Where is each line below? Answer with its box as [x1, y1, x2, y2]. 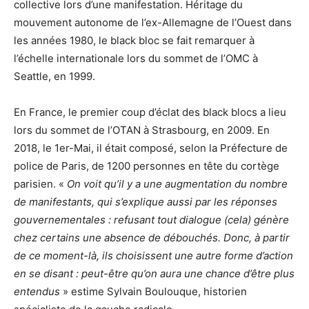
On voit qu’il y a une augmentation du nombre [67, 177, 288, 190]
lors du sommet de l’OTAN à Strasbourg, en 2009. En [14, 123, 270, 137]
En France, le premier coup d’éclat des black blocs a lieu [14, 105, 286, 119]
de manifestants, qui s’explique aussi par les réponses [14, 195, 277, 208]
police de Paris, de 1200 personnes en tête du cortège [14, 159, 279, 172]
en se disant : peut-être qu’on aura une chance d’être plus [14, 266, 295, 280]
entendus [14, 284, 60, 298]
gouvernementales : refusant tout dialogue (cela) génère [14, 212, 289, 226]
